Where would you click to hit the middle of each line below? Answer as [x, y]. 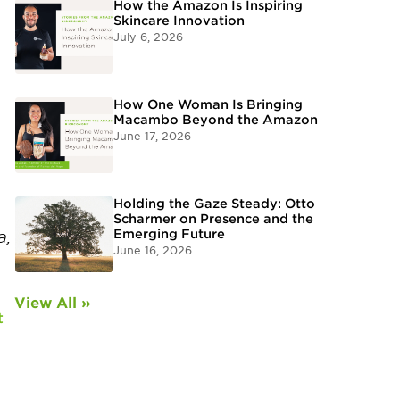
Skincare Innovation [179, 21]
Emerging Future [169, 234]
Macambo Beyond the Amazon [216, 120]
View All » [53, 303]
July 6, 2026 [148, 37]
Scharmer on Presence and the [213, 219]
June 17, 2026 [152, 136]
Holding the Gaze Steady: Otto [214, 204]
